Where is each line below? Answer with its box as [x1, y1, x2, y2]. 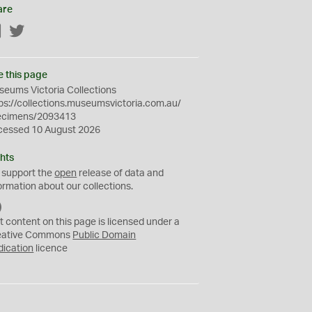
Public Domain [72, 231, 136, 240]
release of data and [77, 169, 164, 178]
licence [33, 244, 68, 253]
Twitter [25, 27, 56, 37]
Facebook [2, 27, 47, 37]
